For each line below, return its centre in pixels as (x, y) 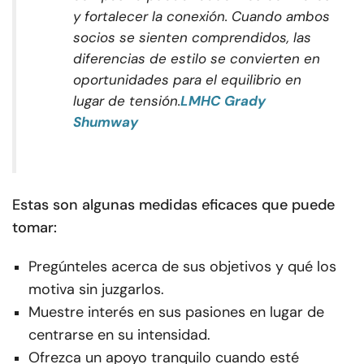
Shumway (106, 122)
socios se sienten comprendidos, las (192, 38)
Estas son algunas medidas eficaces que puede (173, 205)
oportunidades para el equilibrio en (187, 80)
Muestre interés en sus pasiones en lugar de (176, 312)
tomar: (35, 228)
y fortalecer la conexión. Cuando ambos (201, 17)
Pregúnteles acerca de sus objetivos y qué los (182, 267)
